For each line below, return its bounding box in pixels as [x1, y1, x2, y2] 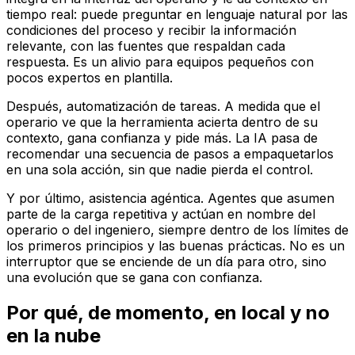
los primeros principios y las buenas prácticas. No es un [6, 238, 345, 254]
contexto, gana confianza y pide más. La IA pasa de [6, 130, 318, 147]
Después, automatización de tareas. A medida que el [6, 98, 320, 115]
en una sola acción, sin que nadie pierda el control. [6, 162, 313, 178]
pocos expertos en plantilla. [6, 70, 173, 86]
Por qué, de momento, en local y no [6, 301, 330, 325]
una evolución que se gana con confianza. [6, 269, 262, 286]
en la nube [6, 324, 101, 348]
